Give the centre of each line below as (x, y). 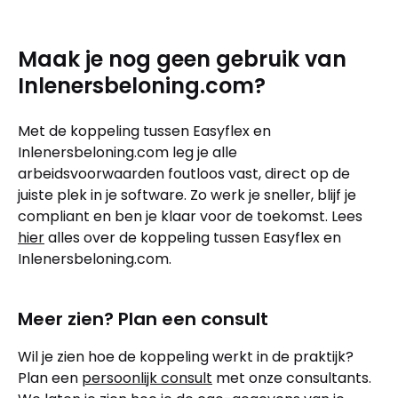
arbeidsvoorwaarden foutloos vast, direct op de (184, 173)
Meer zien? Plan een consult (143, 318)
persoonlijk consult (147, 378)
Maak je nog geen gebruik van (182, 59)
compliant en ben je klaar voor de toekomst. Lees (190, 216)
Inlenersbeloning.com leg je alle (127, 152)
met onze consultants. (292, 378)
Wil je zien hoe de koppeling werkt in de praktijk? (186, 356)
